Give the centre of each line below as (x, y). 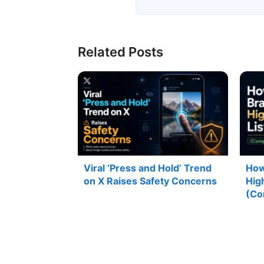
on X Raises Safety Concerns (150, 181)
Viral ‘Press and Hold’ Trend (148, 168)
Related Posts (121, 52)
